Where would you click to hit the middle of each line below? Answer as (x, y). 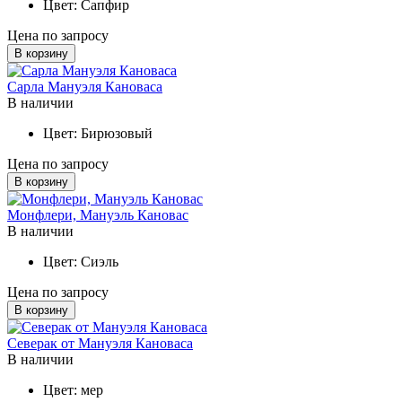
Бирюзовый (117, 133)
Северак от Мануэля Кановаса (100, 343)
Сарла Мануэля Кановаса (85, 86)
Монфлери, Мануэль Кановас (98, 214)
